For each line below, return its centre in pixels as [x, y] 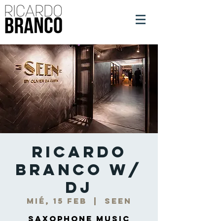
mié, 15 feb [56, 201]
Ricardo [79, 152]
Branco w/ [79, 170]
